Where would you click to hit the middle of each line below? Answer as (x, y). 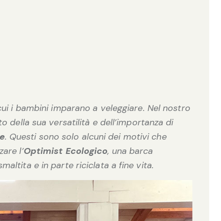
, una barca (130, 151)
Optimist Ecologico (66, 151)
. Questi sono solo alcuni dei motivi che (86, 137)
